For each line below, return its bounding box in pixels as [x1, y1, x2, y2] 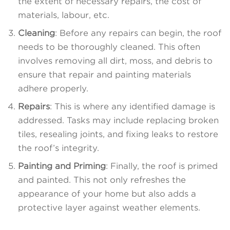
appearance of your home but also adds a [18, 188, 196, 199]
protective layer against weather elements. [18, 202, 200, 213]
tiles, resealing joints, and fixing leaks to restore [18, 129, 218, 139]
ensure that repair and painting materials [18, 69, 191, 80]
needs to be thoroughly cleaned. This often [18, 42, 200, 52]
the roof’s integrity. [18, 143, 99, 153]
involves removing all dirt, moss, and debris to [18, 55, 213, 66]
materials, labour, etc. [18, 10, 109, 20]
